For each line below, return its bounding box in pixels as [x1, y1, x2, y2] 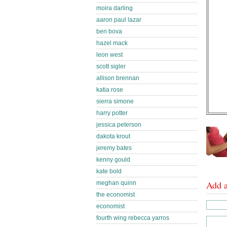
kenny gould [96, 156, 130, 163]
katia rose [96, 86, 123, 93]
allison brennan [96, 74, 139, 82]
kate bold [96, 168, 122, 175]
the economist [96, 191, 135, 198]
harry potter [96, 109, 128, 117]
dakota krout [96, 133, 130, 140]
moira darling [96, 5, 133, 12]
